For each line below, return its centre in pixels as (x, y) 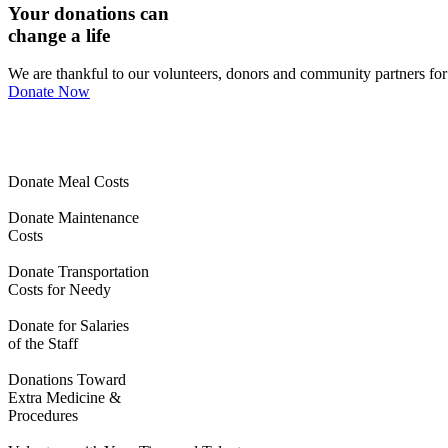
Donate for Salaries (68, 326)
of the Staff (43, 344)
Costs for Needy (59, 290)
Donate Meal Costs (68, 182)
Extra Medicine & (64, 398)
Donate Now (49, 92)
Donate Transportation (78, 272)
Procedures (43, 416)
